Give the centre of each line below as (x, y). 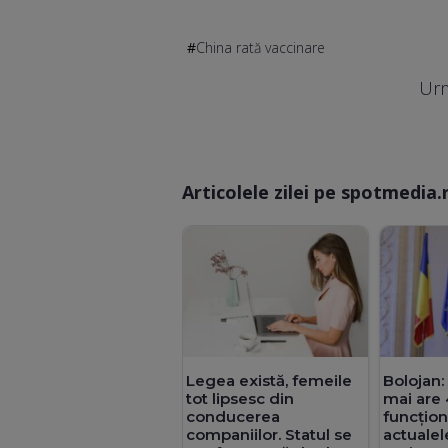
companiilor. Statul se (269, 434)
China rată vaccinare (260, 48)
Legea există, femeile (269, 380)
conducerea (233, 416)
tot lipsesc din (240, 398)
